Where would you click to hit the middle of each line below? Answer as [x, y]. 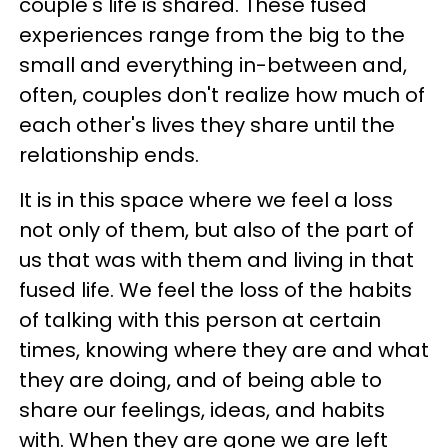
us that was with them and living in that [216, 260]
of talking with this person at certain [200, 320]
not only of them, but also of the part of [216, 230]
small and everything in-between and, [213, 65]
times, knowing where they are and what [224, 350]
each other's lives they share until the [207, 125]
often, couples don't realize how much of [222, 95]
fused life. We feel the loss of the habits [215, 290]
